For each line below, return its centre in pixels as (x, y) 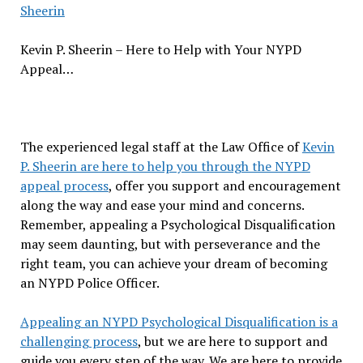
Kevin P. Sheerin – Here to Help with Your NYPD (160, 49)
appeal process (64, 186)
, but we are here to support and (232, 341)
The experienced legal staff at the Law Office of (161, 147)
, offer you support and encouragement (224, 186)
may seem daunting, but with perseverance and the (170, 244)
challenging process (79, 341)
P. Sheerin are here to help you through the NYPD (165, 166)
